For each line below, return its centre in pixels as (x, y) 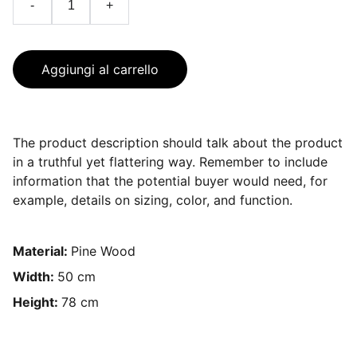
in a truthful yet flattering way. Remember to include (170, 162)
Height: (37, 302)
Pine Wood (103, 251)
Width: (35, 277)
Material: (42, 251)
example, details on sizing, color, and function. (153, 200)
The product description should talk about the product (178, 143)
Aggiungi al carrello (100, 69)
